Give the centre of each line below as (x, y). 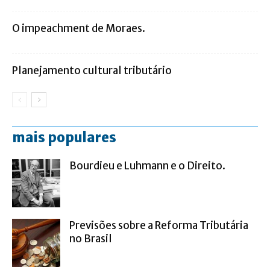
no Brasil (91, 238)
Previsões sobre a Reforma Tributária (159, 225)
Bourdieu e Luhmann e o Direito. (147, 165)
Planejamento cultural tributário (92, 70)
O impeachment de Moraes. (79, 28)
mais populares (64, 137)
